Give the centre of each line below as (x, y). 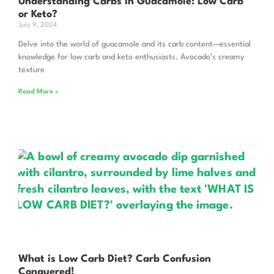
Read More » (39, 92)
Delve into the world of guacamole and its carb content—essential (135, 45)
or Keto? (38, 15)
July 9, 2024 (38, 26)
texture (31, 70)
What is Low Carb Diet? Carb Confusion (115, 259)
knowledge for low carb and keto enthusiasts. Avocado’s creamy (131, 57)
